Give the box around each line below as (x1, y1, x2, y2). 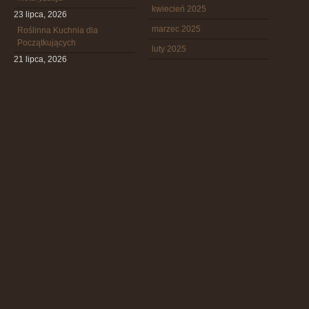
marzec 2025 (152, 24, 201, 34)
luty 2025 (152, 44, 186, 54)
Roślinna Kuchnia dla (17, 26, 98, 35)
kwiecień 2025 (152, 4, 206, 14)
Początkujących (17, 38, 76, 48)
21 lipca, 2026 (14, 54, 67, 64)
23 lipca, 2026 (14, 10, 67, 19)
